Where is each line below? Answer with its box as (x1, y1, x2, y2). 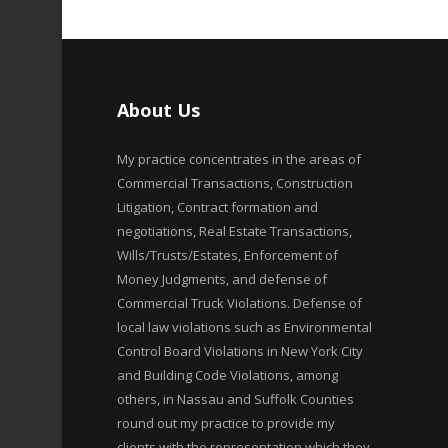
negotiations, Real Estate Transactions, (117, 222, 352, 240)
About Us (117, 98, 200, 122)
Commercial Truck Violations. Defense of (117, 294, 362, 312)
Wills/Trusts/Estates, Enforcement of (117, 246, 338, 264)
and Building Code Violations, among (117, 366, 338, 384)
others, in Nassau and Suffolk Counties (117, 390, 354, 408)
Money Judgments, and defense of (117, 270, 327, 288)
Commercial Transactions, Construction (117, 174, 353, 192)
